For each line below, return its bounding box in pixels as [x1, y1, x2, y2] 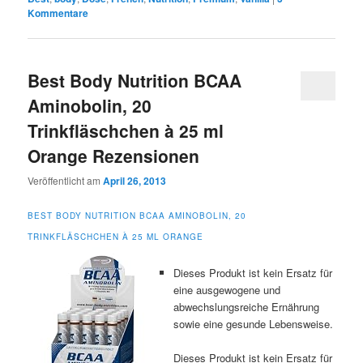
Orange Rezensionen [28, 143, 200, 168]
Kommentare [28, 6, 89, 21]
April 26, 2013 [103, 173, 167, 188]
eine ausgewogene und [173, 282, 281, 298]
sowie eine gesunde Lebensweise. [173, 316, 334, 332]
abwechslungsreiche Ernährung [173, 299, 320, 315]
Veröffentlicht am [28, 173, 104, 187]
